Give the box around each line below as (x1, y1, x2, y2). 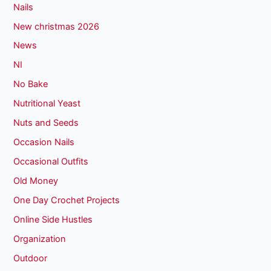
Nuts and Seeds (13, 117, 79, 129)
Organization (13, 233, 67, 244)
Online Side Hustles (13, 214, 93, 225)
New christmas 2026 (13, 21, 100, 32)
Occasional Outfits (13, 156, 89, 168)
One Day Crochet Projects (13, 194, 120, 206)
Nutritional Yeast (13, 98, 81, 109)
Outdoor (13, 252, 48, 264)
